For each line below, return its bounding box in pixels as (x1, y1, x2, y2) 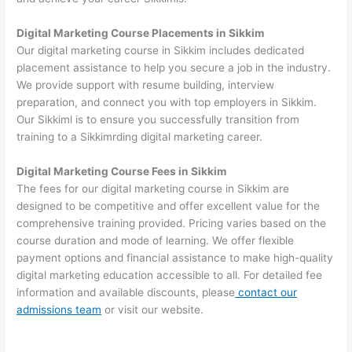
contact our (235, 286, 298, 299)
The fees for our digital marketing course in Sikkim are (16, 182, 290, 196)
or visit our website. (101, 303, 204, 317)
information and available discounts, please (16, 286, 236, 299)
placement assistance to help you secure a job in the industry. (16, 61, 332, 75)
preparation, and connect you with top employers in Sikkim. (16, 96, 317, 109)
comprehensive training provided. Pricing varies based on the (16, 217, 327, 230)
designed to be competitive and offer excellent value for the (16, 200, 321, 213)
